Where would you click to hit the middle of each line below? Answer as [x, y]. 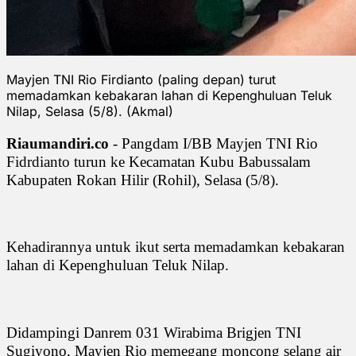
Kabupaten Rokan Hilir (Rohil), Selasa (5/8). [143, 180]
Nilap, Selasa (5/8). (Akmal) [90, 111]
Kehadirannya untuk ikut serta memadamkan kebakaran [176, 246]
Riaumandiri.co [58, 143]
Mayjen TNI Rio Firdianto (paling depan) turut [141, 79]
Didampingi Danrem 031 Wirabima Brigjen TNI [154, 332]
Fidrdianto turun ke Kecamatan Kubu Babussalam [159, 161]
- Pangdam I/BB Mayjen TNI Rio [213, 143]
